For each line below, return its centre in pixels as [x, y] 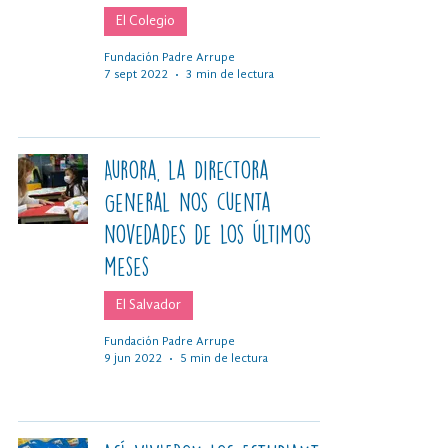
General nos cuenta [187, 201]
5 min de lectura [224, 358]
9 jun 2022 [133, 358]
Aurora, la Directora [186, 169]
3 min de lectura [230, 74]
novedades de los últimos [207, 233]
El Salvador [148, 305]
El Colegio [145, 21]
